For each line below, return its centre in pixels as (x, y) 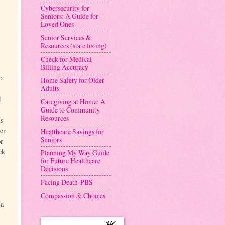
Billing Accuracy (65, 67)
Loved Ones (57, 24)
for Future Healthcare (71, 161)
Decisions (54, 169)
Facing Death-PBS (67, 182)
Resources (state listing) (74, 46)
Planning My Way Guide (75, 153)
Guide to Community (70, 110)
